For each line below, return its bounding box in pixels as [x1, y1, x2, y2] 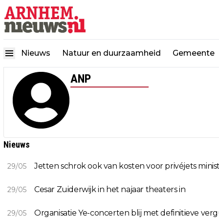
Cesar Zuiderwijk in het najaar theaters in [34, 185, 186, 194]
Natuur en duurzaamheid [62, 48, 161, 58]
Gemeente [173, 48, 215, 58]
